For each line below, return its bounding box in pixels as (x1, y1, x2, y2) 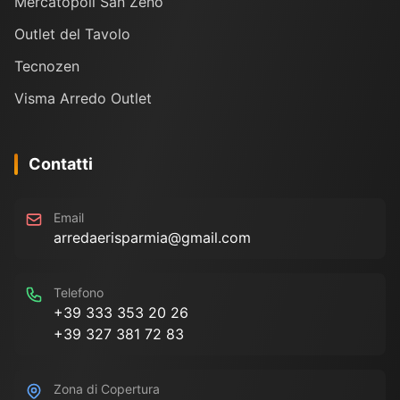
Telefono (54, 285, 104, 301)
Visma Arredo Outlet (14, 89, 152, 108)
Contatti (29, 154, 93, 174)
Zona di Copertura (54, 381, 160, 397)
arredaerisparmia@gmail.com (54, 229, 251, 247)
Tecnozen (14, 57, 79, 76)
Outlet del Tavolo (14, 25, 130, 44)
